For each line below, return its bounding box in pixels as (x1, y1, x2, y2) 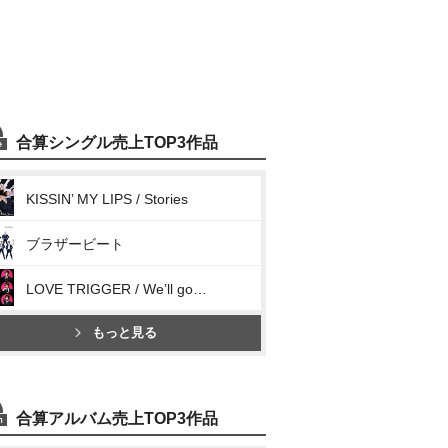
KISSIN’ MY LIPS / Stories (26, 191, 188, 207)
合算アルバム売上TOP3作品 (16, 410, 218, 427)
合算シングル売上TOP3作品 (16, 134, 218, 151)
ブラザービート (26, 236, 124, 252)
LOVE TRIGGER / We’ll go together (193, 281, 207, 297)
